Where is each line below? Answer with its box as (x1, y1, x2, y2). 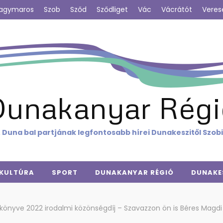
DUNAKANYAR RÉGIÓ (95, 168, 174, 177)
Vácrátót (161, 4, 192, 14)
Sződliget (97, 4, 128, 14)
